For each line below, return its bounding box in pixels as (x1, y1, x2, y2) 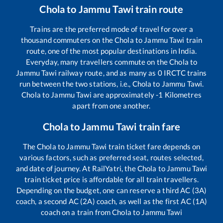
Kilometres (163, 90, 202, 99)
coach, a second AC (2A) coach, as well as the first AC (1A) (15, 196, 208, 206)
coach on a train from (41, 207, 112, 217)
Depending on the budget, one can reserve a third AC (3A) (16, 185, 207, 195)
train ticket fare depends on (107, 141, 201, 151)
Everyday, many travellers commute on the (25, 57, 170, 66)
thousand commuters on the (20, 35, 115, 44)
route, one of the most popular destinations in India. (26, 46, 197, 55)
